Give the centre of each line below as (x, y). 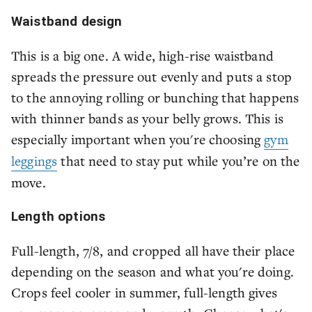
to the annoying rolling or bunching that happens (155, 97)
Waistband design (67, 22)
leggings (34, 161)
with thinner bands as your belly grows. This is (148, 118)
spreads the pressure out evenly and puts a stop (152, 76)
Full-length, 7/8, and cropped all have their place (153, 250)
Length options (58, 217)
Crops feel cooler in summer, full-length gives (144, 292)
